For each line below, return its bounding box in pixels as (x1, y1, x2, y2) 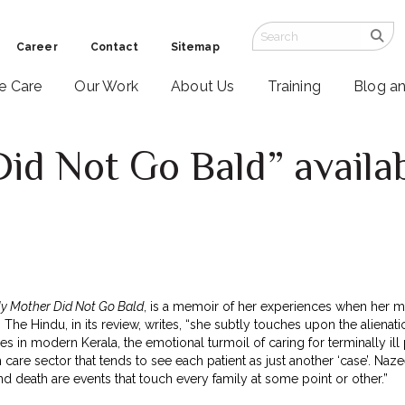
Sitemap (170, 41, 220, 53)
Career (15, 41, 58, 53)
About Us (170, 78, 235, 96)
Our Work (74, 78, 138, 96)
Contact (89, 41, 138, 53)
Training (267, 78, 322, 96)
